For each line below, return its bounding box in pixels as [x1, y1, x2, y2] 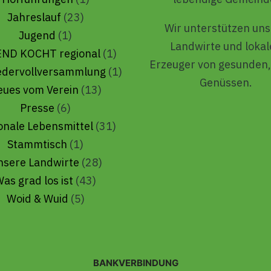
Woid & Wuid [6, 192, 68, 206]
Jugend [19, 28, 56, 43]
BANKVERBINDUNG [93, 257, 179, 269]
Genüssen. [200, 76, 253, 90]
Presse [20, 101, 55, 116]
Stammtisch [7, 137, 68, 152]
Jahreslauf [7, 10, 61, 25]
